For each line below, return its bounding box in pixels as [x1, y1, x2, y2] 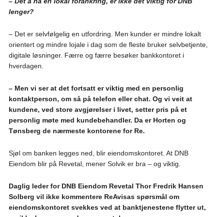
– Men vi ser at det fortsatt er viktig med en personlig [8, 84, 184, 93]
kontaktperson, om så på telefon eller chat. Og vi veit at [8, 95, 192, 103]
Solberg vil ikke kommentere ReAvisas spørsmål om [8, 193, 179, 201]
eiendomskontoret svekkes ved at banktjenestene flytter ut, [8, 203, 206, 212]
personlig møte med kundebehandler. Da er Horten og [8, 116, 186, 124]
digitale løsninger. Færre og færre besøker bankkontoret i [8, 51, 184, 60]
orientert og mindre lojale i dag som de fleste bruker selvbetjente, [8, 41, 208, 49]
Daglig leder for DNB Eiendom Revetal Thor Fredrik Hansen [8, 182, 203, 190]
